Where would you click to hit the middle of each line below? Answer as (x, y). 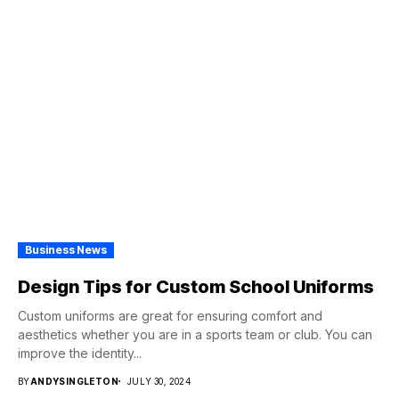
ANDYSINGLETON (74, 381)
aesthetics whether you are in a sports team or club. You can (195, 334)
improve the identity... (80, 353)
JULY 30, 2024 (159, 381)
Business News (66, 250)
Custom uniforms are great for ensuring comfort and (170, 316)
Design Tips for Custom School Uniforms (196, 287)
